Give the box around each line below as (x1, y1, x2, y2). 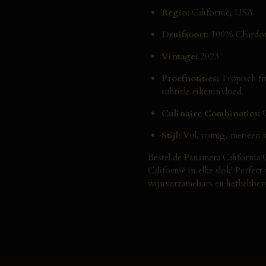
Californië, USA (189, 6, 254, 18)
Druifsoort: (161, 28, 208, 40)
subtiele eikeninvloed (161, 85, 242, 97)
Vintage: (161, 50, 198, 62)
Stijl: (161, 129, 180, 141)
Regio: (161, 6, 189, 18)
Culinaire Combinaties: (161, 107, 260, 119)
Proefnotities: (161, 72, 218, 84)
